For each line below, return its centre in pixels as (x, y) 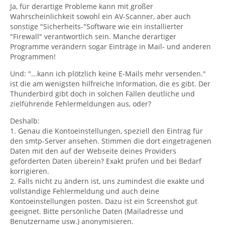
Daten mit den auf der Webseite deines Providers (93, 151)
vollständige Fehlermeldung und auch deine (85, 191)
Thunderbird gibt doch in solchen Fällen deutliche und (102, 94)
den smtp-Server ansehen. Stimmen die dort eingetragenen (111, 141)
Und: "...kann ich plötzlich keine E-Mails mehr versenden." (108, 74)
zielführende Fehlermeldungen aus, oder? (81, 104)
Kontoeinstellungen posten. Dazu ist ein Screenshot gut (104, 201)
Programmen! (33, 57)
